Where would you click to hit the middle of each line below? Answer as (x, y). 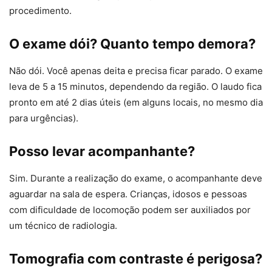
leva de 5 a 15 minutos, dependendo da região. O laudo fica (135, 87)
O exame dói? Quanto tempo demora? (132, 44)
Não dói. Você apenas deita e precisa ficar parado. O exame (136, 71)
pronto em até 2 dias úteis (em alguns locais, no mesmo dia (136, 103)
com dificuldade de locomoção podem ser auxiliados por (130, 210)
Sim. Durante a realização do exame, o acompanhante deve (136, 178)
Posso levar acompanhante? (102, 151)
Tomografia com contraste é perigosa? (136, 259)
